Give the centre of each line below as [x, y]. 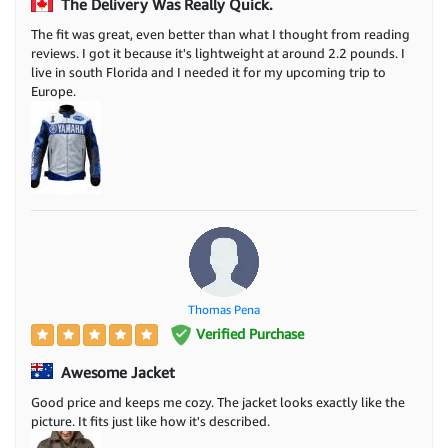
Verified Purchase [247, 333]
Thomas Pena [224, 309]
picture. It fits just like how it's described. [150, 421]
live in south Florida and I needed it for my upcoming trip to [208, 71]
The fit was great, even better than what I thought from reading [220, 33]
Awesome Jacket [116, 372]
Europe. [53, 90]
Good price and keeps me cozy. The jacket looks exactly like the [218, 402]
